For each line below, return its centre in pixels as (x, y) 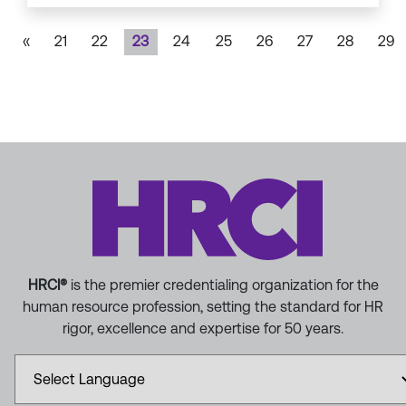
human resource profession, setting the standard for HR (203, 306)
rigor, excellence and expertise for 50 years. (203, 328)
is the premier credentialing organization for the (222, 285)
